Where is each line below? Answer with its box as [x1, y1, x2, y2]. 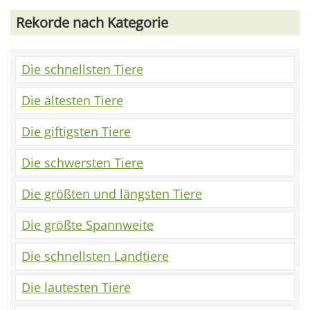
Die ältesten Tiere [21, 91, 123, 109]
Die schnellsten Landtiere [21, 247, 169, 264]
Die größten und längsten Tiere [21, 185, 202, 202]
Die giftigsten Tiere [21, 122, 131, 140]
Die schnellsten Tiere [21, 60, 143, 77]
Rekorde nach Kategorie [16, 12, 168, 32]
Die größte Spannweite [21, 216, 154, 233]
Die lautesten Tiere [21, 278, 131, 295]
